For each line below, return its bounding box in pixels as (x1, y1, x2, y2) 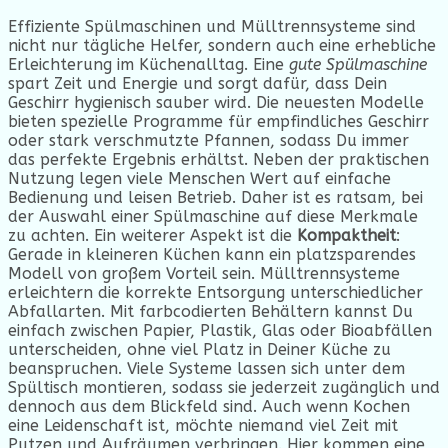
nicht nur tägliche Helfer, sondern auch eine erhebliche (8, 35, 436, 55)
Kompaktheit (297, 225, 396, 245)
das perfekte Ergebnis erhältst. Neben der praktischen (8, 149, 429, 169)
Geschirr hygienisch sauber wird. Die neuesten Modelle (8, 92, 424, 112)
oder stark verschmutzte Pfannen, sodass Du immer (8, 130, 409, 150)
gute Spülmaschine (289, 54, 427, 74)
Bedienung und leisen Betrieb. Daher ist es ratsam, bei (8, 187, 423, 207)
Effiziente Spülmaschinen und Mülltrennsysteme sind (8, 16, 416, 36)
